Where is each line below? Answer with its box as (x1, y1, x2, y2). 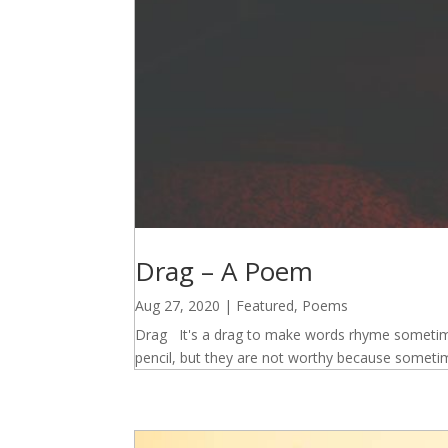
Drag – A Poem (135, 252, 314, 289)
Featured (236, 295, 295, 315)
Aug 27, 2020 (135, 295, 221, 315)
